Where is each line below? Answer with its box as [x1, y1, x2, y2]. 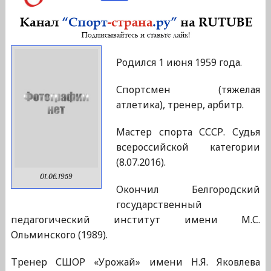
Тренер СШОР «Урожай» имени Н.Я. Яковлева [10, 255, 261, 269]
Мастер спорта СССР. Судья [116, 125, 261, 139]
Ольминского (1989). [10, 228, 108, 242]
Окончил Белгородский [116, 183, 261, 197]
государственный [116, 198, 202, 212]
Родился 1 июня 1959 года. [116, 56, 242, 70]
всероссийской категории [116, 140, 261, 154]
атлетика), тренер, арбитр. [116, 98, 244, 112]
